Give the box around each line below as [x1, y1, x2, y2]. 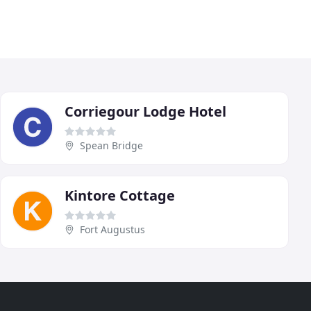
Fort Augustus [80, 222, 145, 236]
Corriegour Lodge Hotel [65, 101, 226, 121]
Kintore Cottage [65, 185, 175, 205]
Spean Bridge [80, 138, 143, 152]
